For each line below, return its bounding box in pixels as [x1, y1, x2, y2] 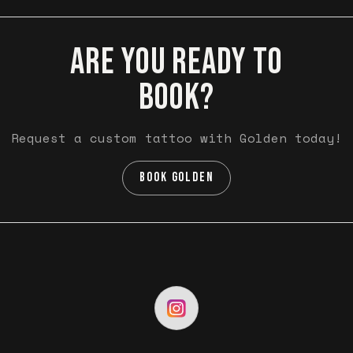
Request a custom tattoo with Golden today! [11, 128, 342, 147]
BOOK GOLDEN [139, 169, 214, 186]
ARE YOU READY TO [70, 41, 283, 85]
